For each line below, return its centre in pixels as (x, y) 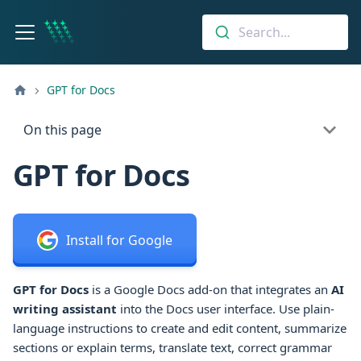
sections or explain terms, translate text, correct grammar (172, 347)
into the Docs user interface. (198, 308)
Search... (264, 32)
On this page (62, 130)
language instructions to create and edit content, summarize (180, 328)
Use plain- (307, 308)
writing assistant (65, 308)
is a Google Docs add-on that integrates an (212, 289)
